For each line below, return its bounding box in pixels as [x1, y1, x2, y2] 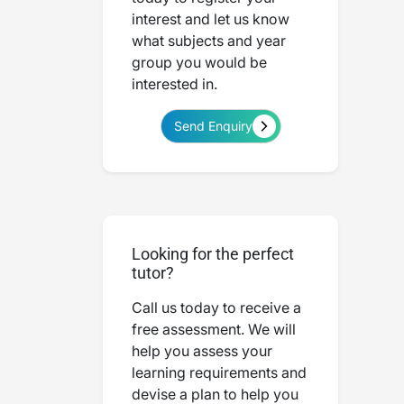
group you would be [132, 53, 267, 71]
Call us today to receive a [132, 298, 301, 317]
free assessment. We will [132, 320, 296, 338]
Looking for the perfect [132, 244, 294, 263]
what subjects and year [132, 32, 286, 50]
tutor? [132, 263, 174, 282]
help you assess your [132, 342, 272, 360]
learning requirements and [132, 363, 307, 381]
